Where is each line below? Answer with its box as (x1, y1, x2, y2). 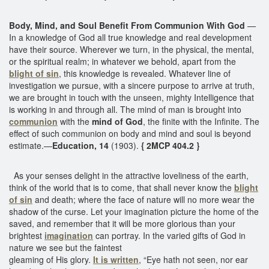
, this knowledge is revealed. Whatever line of (59, 67, 231, 79)
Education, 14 (52, 139, 111, 151)
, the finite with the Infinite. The (143, 115, 259, 127)
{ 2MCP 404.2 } (139, 139, 202, 151)
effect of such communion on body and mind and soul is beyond (9, 127, 251, 139)
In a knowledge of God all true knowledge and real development (9, 31, 252, 43)
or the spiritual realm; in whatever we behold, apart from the (9, 55, 236, 67)
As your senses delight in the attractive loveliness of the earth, (9, 169, 249, 181)
